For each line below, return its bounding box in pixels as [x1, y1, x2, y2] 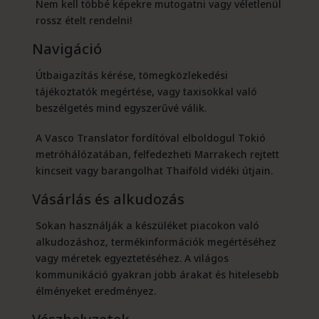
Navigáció [31, 39, 102, 59]
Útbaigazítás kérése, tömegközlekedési [35, 68, 228, 83]
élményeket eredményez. [35, 284, 156, 298]
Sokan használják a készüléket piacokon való [35, 219, 259, 233]
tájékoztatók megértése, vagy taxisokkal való [35, 85, 257, 99]
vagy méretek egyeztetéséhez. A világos [35, 251, 229, 266]
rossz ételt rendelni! [35, 14, 132, 28]
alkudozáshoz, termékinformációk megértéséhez [35, 235, 276, 249]
